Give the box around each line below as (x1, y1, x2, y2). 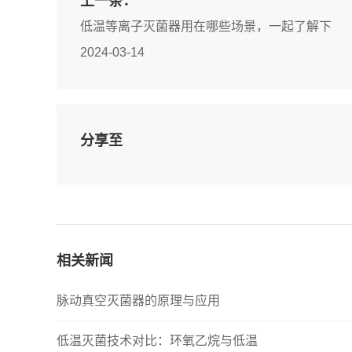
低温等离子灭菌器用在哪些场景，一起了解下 (80, 20, 332, 33)
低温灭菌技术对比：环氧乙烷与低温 (57, 334, 258, 347)
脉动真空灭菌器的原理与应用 (57, 294, 220, 307)
